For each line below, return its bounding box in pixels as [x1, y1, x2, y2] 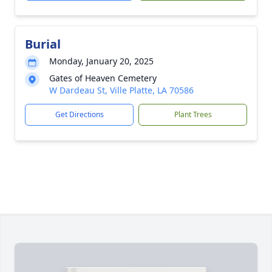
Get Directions [55, 109, 104, 120]
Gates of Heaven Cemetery [49, 72, 157, 84]
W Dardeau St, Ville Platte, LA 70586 [49, 84, 194, 96]
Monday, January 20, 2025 [49, 55, 154, 67]
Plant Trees [174, 109, 212, 120]
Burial [25, 36, 61, 52]
